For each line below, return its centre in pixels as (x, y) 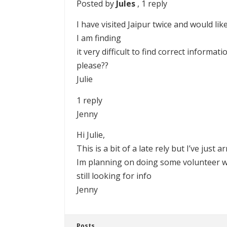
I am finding (99, 38)
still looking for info (114, 176)
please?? (92, 66)
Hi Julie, (91, 135)
